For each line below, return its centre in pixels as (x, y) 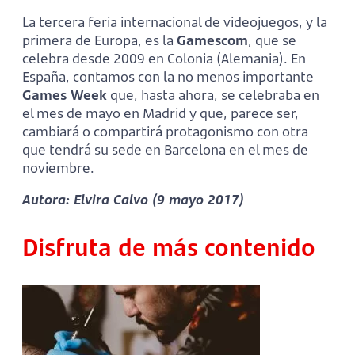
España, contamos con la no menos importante (168, 76)
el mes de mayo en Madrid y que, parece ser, (160, 113)
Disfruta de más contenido (172, 246)
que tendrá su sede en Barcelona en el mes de (165, 149)
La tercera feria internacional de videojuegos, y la (175, 21)
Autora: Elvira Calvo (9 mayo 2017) (133, 199)
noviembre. (58, 167)
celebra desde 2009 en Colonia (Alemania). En (164, 58)
